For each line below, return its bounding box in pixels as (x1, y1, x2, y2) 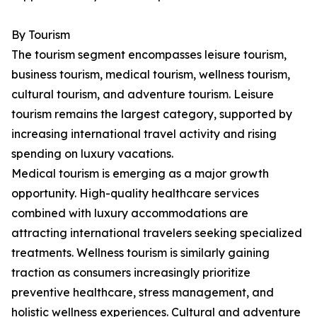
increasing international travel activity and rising (11, 127, 277, 142)
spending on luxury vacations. (11, 146, 173, 161)
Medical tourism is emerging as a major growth (11, 166, 269, 181)
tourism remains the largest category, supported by (11, 107, 292, 122)
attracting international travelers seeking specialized (11, 226, 302, 241)
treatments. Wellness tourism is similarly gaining (11, 246, 270, 260)
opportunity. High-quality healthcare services (11, 186, 259, 201)
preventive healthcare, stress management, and (11, 285, 274, 300)
